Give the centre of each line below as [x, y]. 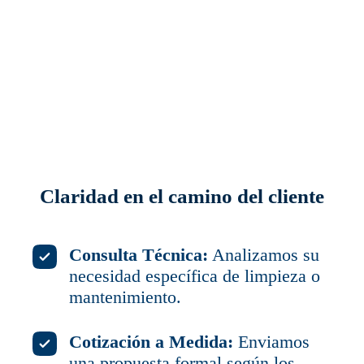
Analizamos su [264, 255]
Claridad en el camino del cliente [182, 196]
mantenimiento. [126, 297]
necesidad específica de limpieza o [195, 276]
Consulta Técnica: [139, 255]
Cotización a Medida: [152, 342]
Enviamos [272, 342]
